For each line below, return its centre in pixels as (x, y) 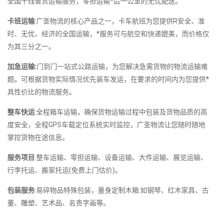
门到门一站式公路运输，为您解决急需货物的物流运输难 (122, 66)
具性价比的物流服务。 (42, 92)
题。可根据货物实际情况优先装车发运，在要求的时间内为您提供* (108, 79)
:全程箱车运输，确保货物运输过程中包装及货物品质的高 (121, 112)
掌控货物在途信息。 (38, 137)
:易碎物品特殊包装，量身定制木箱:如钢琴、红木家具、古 (122, 190)
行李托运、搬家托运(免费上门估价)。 (65, 170)
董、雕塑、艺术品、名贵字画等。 (59, 203)
